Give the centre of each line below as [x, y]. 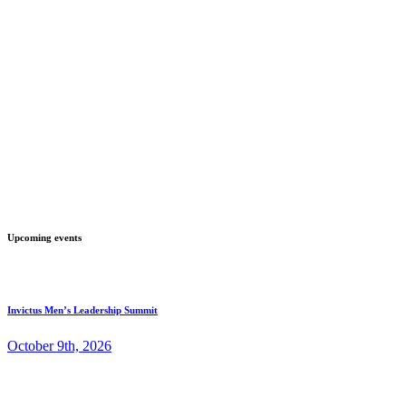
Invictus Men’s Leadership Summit [82, 310]
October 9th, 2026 [59, 346]
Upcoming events [44, 238]
